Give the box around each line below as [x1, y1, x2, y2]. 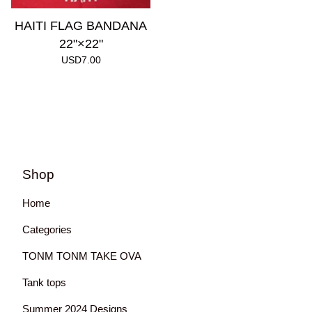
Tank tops [22, 276, 66, 289]
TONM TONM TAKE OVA [22, 250, 141, 263]
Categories [22, 224, 72, 236]
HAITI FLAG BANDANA [15, 19, 147, 33]
